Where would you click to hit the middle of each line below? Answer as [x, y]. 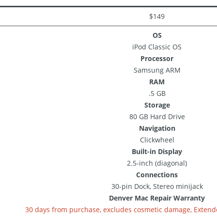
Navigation [157, 128]
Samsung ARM [157, 70]
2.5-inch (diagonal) [157, 163]
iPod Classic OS [157, 47]
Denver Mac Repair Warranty [157, 198]
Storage [157, 105]
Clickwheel [157, 140]
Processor [157, 58]
